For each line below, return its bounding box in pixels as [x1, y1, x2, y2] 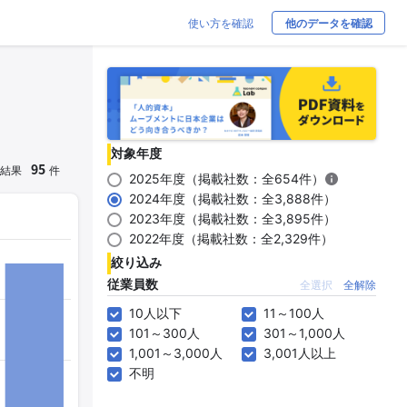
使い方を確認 [188, 16, 253, 30]
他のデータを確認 [284, 17, 372, 30]
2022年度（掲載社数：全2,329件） [129, 231, 333, 246]
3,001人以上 [263, 345, 336, 361]
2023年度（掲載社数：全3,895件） [129, 211, 336, 226]
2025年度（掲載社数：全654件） [129, 171, 324, 186]
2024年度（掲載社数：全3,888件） [129, 191, 336, 206]
